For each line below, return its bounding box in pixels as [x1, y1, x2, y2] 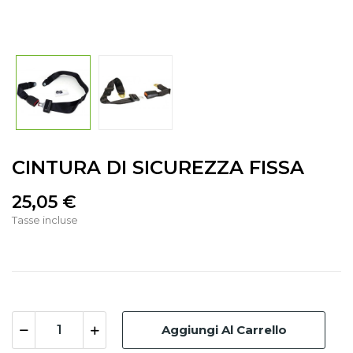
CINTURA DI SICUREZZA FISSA [12, 155, 304, 179]
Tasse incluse [12, 213, 78, 226]
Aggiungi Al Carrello [161, 322, 287, 337]
